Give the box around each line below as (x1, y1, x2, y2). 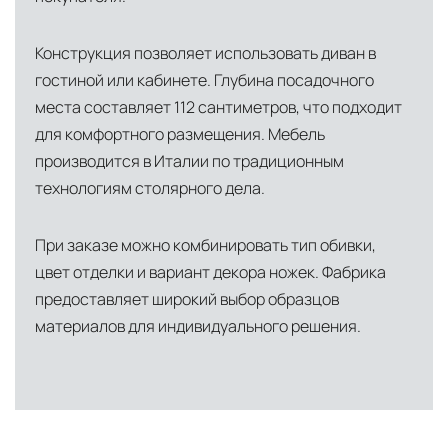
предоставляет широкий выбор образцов (35, 288, 339, 311)
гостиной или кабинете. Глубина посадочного (35, 69, 374, 92)
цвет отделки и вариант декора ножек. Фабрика (35, 261, 386, 284)
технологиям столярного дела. (35, 177, 265, 200)
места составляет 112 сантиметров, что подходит (35, 96, 402, 119)
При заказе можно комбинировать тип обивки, (35, 234, 376, 257)
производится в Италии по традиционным (35, 150, 344, 173)
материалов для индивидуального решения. (35, 315, 361, 338)
